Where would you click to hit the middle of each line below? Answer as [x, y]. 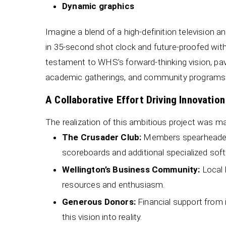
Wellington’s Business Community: [131, 170]
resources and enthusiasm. [114, 185]
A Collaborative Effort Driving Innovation [135, 100]
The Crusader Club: [102, 137]
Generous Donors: [99, 202]
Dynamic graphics [98, 6]
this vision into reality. [102, 217]
